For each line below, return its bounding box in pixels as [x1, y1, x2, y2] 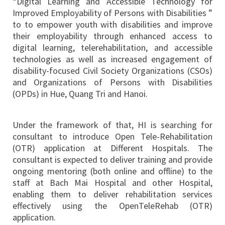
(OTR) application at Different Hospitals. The [12, 142, 213, 154]
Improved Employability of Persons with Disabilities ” [12, 7, 213, 19]
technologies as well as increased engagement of [12, 53, 213, 65]
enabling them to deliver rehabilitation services [12, 188, 213, 200]
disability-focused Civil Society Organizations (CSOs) [12, 65, 213, 77]
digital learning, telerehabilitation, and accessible [12, 42, 213, 54]
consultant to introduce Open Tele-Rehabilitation [12, 131, 213, 143]
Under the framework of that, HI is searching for [12, 119, 213, 131]
